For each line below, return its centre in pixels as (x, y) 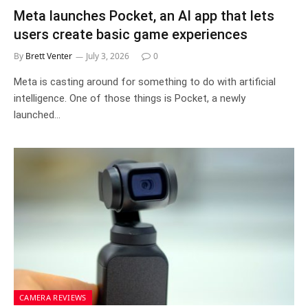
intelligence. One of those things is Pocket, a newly (130, 98)
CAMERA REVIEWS (53, 297)
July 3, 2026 (108, 56)
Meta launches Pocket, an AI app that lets (144, 15)
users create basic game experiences (131, 34)
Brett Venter (49, 56)
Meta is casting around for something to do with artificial (145, 81)
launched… (37, 114)
